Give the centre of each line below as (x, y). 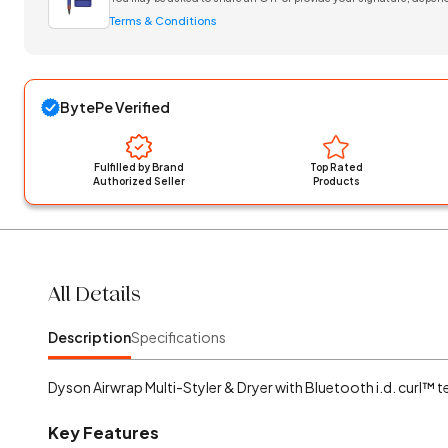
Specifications (178, 337)
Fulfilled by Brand (139, 167)
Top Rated (336, 167)
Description (89, 337)
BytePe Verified (115, 107)
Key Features (103, 432)
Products (336, 181)
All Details (94, 294)
